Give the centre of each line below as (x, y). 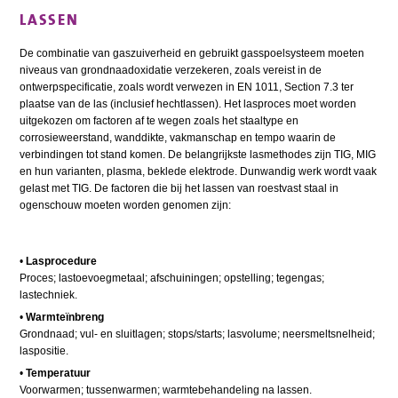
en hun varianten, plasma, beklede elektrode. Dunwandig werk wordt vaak (199, 171)
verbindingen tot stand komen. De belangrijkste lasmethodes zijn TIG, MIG (198, 154)
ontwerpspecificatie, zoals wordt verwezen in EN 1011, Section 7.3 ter (187, 87)
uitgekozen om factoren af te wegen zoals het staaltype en (159, 120)
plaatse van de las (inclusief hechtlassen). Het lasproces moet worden (188, 103)
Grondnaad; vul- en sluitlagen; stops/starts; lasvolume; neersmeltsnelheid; (198, 334)
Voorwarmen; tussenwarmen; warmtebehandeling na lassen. (166, 390)
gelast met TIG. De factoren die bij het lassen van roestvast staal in (179, 188)
